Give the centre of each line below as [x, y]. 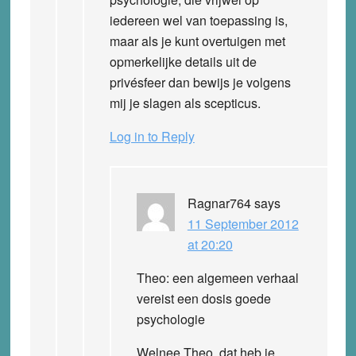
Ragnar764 [219, 203]
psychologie [170, 319]
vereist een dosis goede [203, 298]
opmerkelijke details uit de [183, 61]
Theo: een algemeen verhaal [217, 277]
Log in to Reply [152, 136]
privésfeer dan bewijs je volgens [200, 82]
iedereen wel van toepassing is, [198, 20]
